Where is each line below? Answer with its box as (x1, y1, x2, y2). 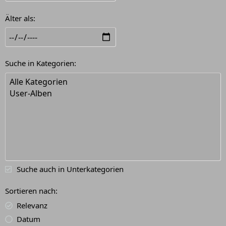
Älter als (5, 13, 33, 23)
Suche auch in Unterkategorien (16, 163, 124, 174)
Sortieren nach (5, 186, 55, 196)
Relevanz (16, 200, 47, 210)
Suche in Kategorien (5, 58, 74, 69)
